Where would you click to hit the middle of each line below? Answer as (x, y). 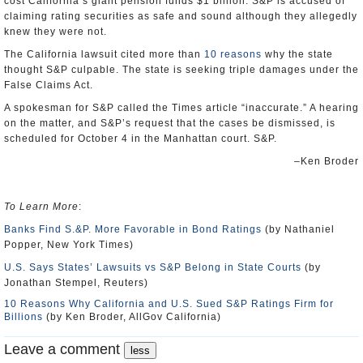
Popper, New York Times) (69, 245)
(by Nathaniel (298, 229)
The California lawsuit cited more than (104, 54)
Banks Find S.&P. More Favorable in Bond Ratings (133, 229)
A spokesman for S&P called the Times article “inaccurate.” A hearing (181, 108)
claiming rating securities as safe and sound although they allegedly (181, 16)
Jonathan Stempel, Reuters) (76, 283)
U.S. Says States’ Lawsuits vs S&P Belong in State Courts (153, 267)
